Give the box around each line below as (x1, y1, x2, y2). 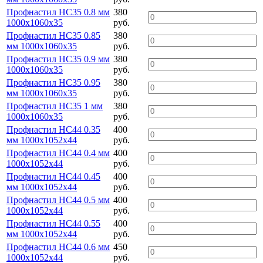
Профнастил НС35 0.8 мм (6, 6, 110, 17)
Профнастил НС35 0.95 (6, 77, 100, 87)
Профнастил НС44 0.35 (6, 124, 100, 134)
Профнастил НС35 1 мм (6, 100, 103, 111)
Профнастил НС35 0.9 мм (6, 53, 110, 64)
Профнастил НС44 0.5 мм (6, 194, 110, 205)
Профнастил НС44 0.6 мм (6, 241, 110, 252)
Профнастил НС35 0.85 (6, 30, 100, 41)
